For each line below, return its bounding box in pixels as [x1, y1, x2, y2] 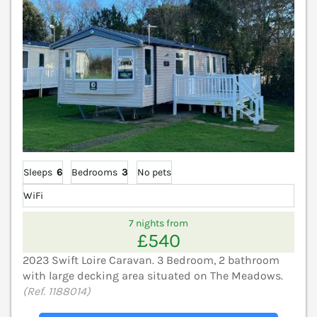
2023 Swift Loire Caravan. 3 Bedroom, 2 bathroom [23, 253, 279, 267]
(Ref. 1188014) [23, 284, 91, 298]
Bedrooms [71, 166, 118, 178]
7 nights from [129, 217, 188, 230]
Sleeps [23, 166, 52, 178]
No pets [137, 166, 171, 178]
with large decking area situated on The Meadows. [23, 268, 283, 282]
